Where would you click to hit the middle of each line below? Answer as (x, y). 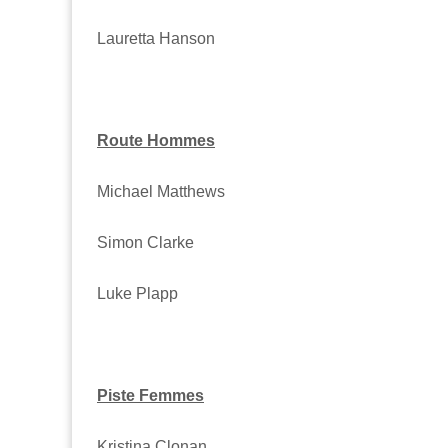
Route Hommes (156, 140)
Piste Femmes (150, 395)
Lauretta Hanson (156, 38)
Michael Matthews (161, 191)
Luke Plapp (137, 293)
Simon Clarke (145, 242)
